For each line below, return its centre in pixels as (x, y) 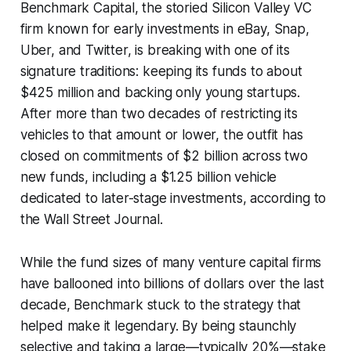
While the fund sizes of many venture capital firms (171, 262)
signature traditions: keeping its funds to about (161, 71)
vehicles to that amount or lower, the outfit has (161, 134)
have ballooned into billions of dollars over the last (172, 283)
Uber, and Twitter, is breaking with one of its (155, 50)
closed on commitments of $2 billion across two (164, 156)
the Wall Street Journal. (91, 219)
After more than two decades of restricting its (159, 113)
